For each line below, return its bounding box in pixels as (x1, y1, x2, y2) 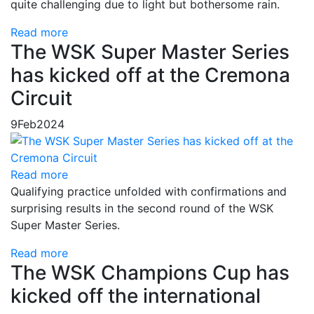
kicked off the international (11, 283, 261, 308)
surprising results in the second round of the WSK (11, 200, 273, 215)
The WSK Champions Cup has (11, 260, 289, 285)
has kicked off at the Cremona (11, 62, 290, 87)
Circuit (11, 86, 72, 110)
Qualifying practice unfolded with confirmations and (11, 184, 287, 198)
